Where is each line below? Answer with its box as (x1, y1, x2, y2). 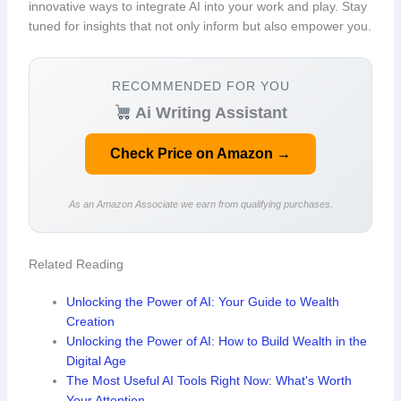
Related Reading (28, 257, 124, 272)
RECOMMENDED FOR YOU (111, 78, 290, 93)
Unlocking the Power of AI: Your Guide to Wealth (65, 294, 339, 310)
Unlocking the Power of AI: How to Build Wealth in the (65, 334, 367, 349)
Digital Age (65, 354, 126, 369)
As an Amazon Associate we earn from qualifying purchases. (68, 199, 333, 210)
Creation (65, 314, 115, 329)
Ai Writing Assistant (132, 103, 288, 122)
